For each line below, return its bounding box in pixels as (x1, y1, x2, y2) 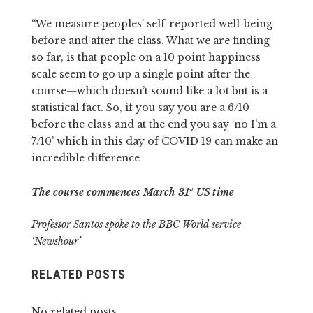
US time (193, 185, 234, 198)
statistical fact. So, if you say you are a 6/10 (31, 101, 249, 114)
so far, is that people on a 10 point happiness (31, 50, 261, 64)
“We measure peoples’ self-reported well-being (31, 17, 272, 30)
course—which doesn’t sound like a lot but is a (31, 84, 268, 97)
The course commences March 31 (31, 185, 189, 198)
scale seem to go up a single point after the (31, 67, 250, 80)
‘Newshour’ (31, 234, 80, 247)
